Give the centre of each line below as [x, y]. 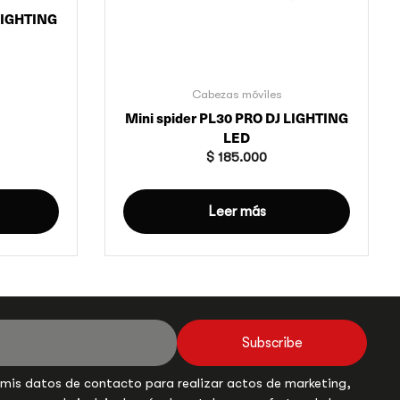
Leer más [237, 211]
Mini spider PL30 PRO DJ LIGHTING [237, 117]
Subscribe [272, 342]
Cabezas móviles [237, 94]
